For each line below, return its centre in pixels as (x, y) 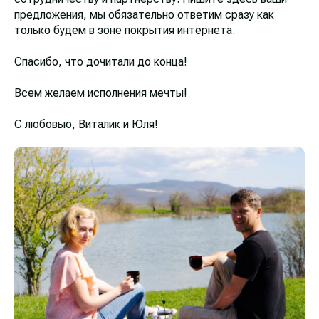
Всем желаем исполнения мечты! (101, 93)
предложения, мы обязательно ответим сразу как (144, 14)
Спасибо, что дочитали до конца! (101, 61)
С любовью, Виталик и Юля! (86, 124)
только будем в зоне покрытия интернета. (125, 30)
